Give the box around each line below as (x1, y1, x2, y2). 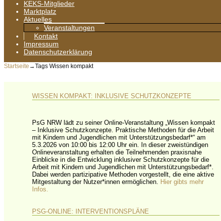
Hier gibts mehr (160, 178, 204, 185)
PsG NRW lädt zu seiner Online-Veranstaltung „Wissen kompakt (32, 118, 216, 126)
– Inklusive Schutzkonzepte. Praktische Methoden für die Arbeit (32, 126, 215, 134)
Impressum (24, 40, 59, 48)
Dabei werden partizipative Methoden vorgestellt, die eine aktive (32, 170, 215, 178)
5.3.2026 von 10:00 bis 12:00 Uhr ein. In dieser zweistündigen (32, 141, 209, 148)
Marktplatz (24, 7, 56, 16)
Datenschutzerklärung (24, 48, 92, 56)
